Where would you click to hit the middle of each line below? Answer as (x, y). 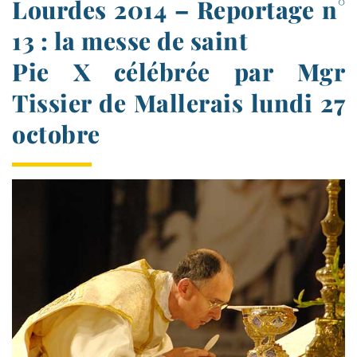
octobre (56, 134)
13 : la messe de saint (130, 41)
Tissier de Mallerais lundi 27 (178, 103)
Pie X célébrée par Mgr (178, 72)
